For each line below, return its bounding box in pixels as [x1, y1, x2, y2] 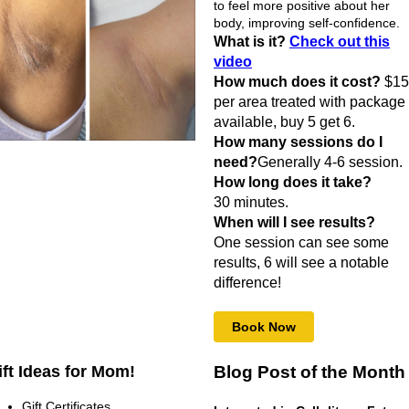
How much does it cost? [214, 74, 381, 89]
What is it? [214, 34, 289, 49]
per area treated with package [214, 94, 405, 110]
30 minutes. [214, 194, 292, 210]
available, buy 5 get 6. [214, 114, 355, 130]
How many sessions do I [214, 134, 383, 150]
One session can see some [214, 235, 389, 250]
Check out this [289, 34, 390, 49]
